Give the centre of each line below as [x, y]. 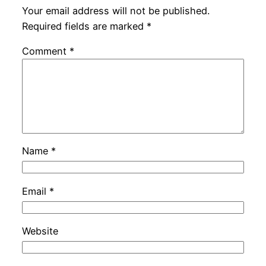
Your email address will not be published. [115, 10]
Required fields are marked [84, 26]
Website [40, 231]
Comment [45, 51]
